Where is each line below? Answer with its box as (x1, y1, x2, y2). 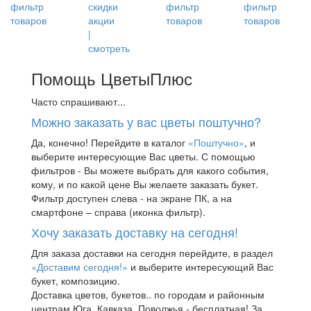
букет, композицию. (31, 273, 120, 287)
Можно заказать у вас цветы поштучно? (31, 112, 261, 131)
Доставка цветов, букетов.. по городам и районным (31, 287, 264, 301)
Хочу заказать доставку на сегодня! (31, 222, 238, 241)
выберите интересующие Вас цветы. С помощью (31, 149, 255, 163)
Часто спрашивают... (31, 94, 126, 108)
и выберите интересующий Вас (128, 259, 274, 274)
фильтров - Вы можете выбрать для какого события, (31, 162, 269, 177)
